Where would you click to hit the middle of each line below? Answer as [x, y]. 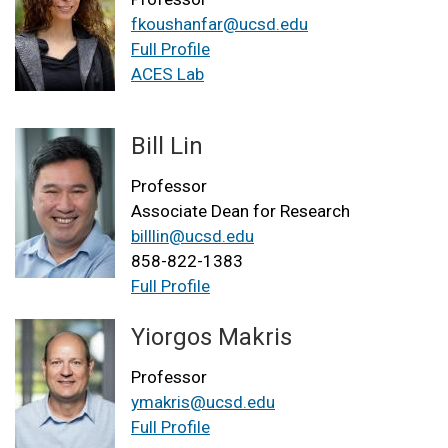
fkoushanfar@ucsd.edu [219, 23]
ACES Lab [167, 73]
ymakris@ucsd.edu [203, 401]
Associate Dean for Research [240, 210]
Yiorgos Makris [211, 336]
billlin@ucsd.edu [192, 235]
